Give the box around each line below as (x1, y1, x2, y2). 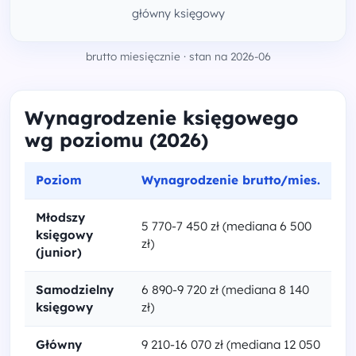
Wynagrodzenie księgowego (25, 106, 298, 130)
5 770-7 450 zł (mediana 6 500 (141, 219, 311, 234)
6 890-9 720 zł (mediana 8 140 (141, 282, 309, 297)
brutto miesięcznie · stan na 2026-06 (85, 49, 271, 63)
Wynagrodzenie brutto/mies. (141, 172, 320, 188)
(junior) (36, 245, 82, 260)
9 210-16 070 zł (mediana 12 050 (141, 337, 320, 352)
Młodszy (36, 210, 85, 225)
